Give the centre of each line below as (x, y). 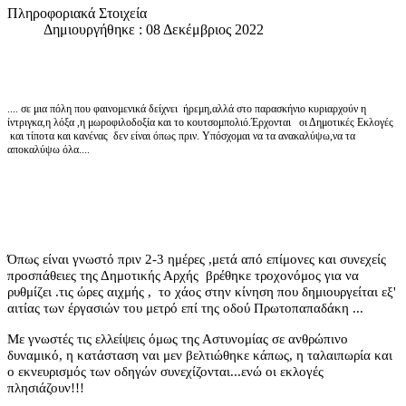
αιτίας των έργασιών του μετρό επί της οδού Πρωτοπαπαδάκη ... (185, 307)
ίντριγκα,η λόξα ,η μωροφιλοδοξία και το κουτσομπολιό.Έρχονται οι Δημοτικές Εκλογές (202, 122)
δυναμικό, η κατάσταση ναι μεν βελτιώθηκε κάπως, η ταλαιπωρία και (200, 354)
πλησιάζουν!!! (46, 387)
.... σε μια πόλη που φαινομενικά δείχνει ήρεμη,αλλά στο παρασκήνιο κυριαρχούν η (187, 108)
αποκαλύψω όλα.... (48, 149)
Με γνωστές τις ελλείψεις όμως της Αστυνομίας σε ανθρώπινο (178, 338)
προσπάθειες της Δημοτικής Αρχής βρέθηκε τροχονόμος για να (183, 275)
